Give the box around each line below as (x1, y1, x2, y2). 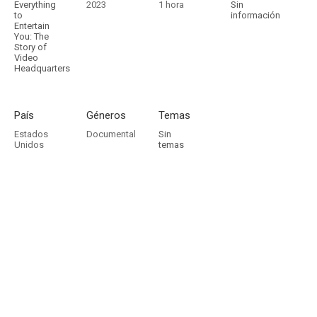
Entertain (14, 21, 50, 31)
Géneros (86, 109, 126, 122)
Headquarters (14, 63, 70, 74)
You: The (14, 31, 49, 42)
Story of (14, 42, 47, 52)
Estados (14, 129, 48, 139)
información (231, 10, 280, 21)
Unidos (14, 139, 44, 150)
